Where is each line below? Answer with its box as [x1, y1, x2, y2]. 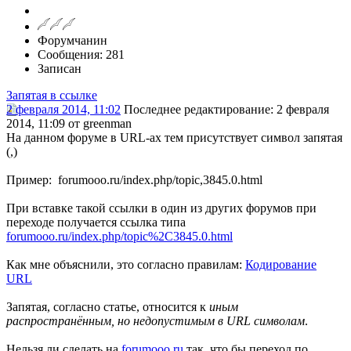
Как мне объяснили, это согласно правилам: [6, 258, 245, 272]
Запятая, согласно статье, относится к [6, 300, 209, 314]
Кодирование [245, 258, 317, 272]
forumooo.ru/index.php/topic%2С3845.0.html [6, 230, 233, 244]
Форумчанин [38, 34, 107, 48]
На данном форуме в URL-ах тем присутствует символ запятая [6, 131, 342, 145]
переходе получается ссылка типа [6, 215, 186, 230]
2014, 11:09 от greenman [6, 117, 132, 131]
